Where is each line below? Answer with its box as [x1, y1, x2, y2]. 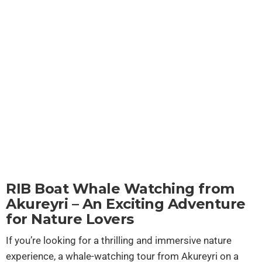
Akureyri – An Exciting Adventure [6, 195, 246, 212]
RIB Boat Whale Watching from [6, 180, 235, 197]
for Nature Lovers [6, 211, 134, 227]
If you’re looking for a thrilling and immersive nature [6, 235, 232, 246]
